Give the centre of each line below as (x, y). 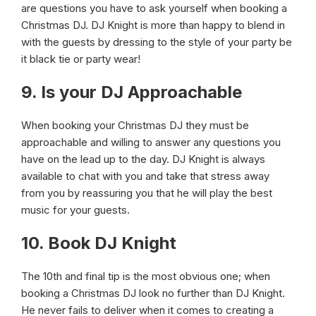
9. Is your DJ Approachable (132, 92)
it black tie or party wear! (81, 59)
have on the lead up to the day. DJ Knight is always (143, 159)
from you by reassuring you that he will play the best (147, 193)
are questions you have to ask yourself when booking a (154, 8)
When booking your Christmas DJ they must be (135, 125)
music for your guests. (75, 210)
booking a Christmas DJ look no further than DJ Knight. (153, 293)
